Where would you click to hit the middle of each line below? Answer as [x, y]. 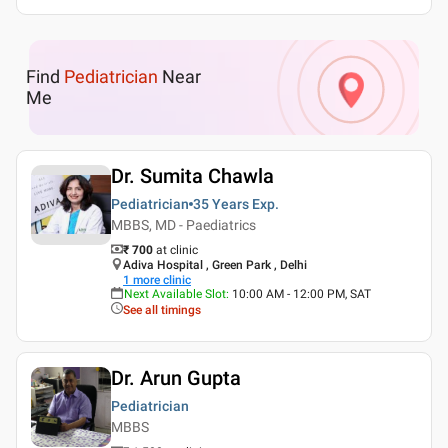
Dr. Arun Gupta [176, 377]
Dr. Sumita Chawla [192, 175]
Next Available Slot [175, 293]
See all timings [162, 309]
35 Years [221, 203]
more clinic [162, 279]
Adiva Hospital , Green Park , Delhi [215, 264]
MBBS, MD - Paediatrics [183, 224]
